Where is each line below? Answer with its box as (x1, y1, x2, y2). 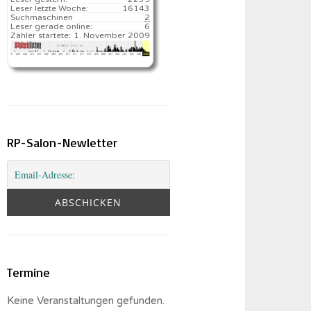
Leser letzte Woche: (10, 3, 89, 13)
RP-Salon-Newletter (7, 134, 118, 150)
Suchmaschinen (10, 12, 74, 22)
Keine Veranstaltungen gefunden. (7, 294, 165, 307)
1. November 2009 (74, 31, 151, 40)
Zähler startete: (10, 31, 72, 40)
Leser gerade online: (10, 22, 93, 31)
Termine (7, 264, 51, 280)
